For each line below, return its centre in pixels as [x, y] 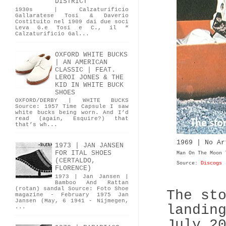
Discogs [211, 163]
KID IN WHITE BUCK [89, 85]
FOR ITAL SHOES [83, 153]
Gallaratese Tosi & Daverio [72, 16]
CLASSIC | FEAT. [85, 70]
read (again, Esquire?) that [72, 119]
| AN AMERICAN [81, 62]
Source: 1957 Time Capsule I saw [72, 107]
